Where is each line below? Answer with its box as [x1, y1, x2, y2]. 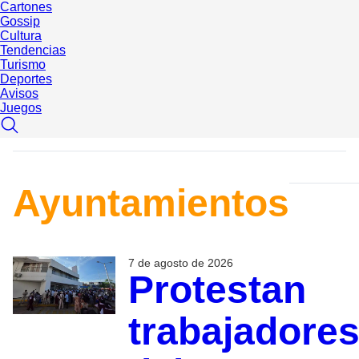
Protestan [127, 268, 306, 312]
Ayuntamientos [13, 182, 289, 225]
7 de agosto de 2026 [127, 256, 233, 270]
